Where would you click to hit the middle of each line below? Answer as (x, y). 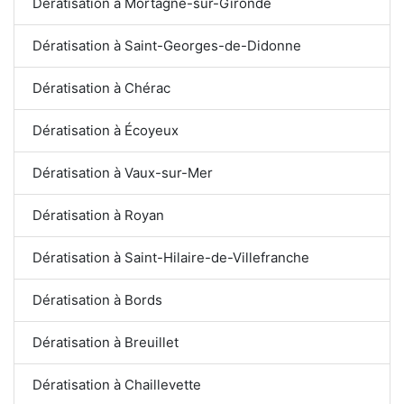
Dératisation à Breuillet (106, 342)
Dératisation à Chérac (101, 87)
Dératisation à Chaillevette (117, 384)
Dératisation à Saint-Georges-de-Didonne (167, 45)
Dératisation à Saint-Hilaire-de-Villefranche (171, 257)
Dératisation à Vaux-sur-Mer (123, 172)
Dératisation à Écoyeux (106, 130)
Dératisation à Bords (97, 299)
